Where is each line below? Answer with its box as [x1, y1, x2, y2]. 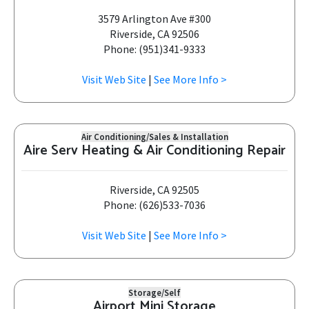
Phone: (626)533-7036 [103, 198, 206, 212]
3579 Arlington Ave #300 [98, 12, 211, 26]
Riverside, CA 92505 [110, 183, 199, 197]
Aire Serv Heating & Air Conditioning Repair [23, 139, 286, 162]
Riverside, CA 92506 [110, 27, 199, 41]
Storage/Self [128, 287, 181, 298]
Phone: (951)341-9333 [103, 42, 206, 56]
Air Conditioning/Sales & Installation [81, 131, 228, 142]
